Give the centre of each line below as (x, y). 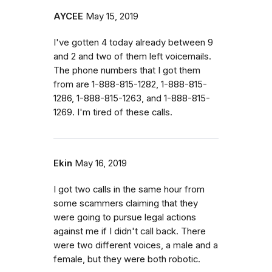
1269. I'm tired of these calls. (113, 112)
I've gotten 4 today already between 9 (133, 42)
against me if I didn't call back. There (130, 231)
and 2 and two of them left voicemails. (132, 56)
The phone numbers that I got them (127, 70)
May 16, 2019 (101, 163)
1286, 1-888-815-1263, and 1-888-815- (132, 98)
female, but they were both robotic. (127, 259)
